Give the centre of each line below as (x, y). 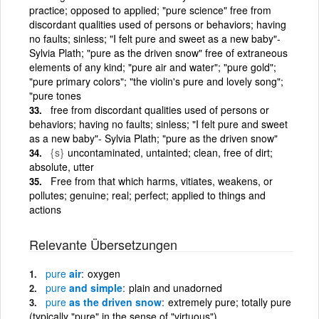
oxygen (104, 273)
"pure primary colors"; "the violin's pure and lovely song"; (156, 81)
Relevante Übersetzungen (103, 244)
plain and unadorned (176, 287)
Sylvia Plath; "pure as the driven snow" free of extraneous (158, 52)
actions (45, 209)
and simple (94, 287)
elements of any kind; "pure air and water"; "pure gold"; (153, 67)
